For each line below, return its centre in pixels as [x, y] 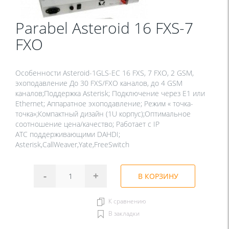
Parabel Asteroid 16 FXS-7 [104, 28]
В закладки [124, 214]
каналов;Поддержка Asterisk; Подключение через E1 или [110, 94]
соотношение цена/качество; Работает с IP [87, 124]
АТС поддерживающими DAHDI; [68, 134]
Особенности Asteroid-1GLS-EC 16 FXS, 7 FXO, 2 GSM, [105, 73]
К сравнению [128, 201]
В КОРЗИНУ [158, 176]
